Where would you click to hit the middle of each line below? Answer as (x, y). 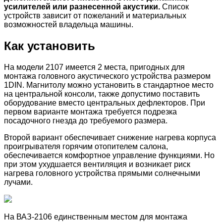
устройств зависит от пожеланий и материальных (95, 16)
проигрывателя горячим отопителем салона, (86, 147)
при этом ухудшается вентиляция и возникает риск (97, 165)
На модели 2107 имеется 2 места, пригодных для (94, 67)
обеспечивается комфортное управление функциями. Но (109, 156)
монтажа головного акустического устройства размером (107, 76)
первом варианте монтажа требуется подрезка (90, 112)
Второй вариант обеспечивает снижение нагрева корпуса (110, 138)
